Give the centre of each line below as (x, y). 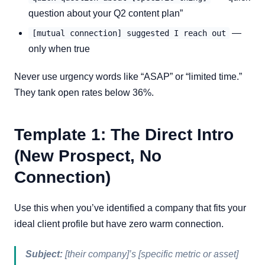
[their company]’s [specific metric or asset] (151, 254)
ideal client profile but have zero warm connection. (119, 224)
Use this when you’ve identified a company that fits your (130, 208)
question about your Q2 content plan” (106, 13)
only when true (59, 49)
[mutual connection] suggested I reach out (129, 33)
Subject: (44, 254)
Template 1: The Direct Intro (124, 135)
